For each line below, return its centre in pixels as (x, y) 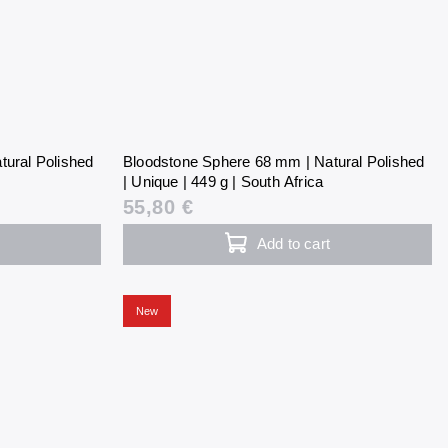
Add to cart (293, 244)
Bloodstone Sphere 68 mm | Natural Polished (273, 162)
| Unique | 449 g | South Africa (223, 182)
